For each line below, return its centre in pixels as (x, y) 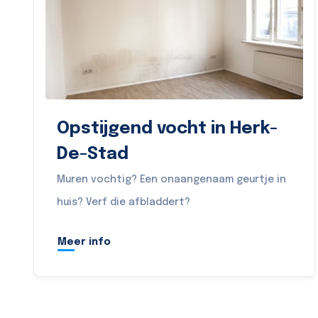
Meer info (84, 242)
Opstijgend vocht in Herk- (167, 129)
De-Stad (93, 154)
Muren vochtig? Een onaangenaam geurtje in (171, 180)
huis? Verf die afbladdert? (124, 202)
